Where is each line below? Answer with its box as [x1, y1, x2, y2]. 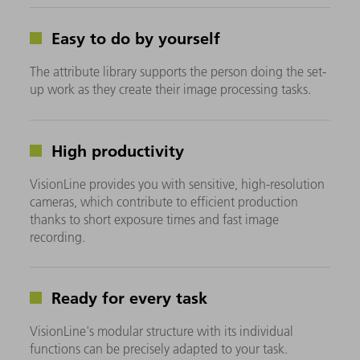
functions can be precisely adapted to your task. [30, 340, 288, 357]
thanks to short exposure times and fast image [30, 211, 280, 227]
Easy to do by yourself [47, 27, 221, 49]
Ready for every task [47, 286, 208, 308]
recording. [30, 228, 86, 245]
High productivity [47, 139, 185, 161]
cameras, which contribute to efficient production [30, 193, 299, 210]
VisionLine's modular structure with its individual [30, 322, 294, 339]
